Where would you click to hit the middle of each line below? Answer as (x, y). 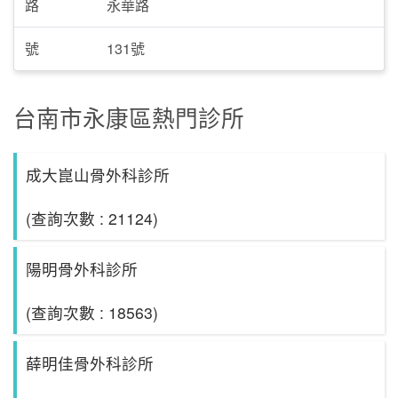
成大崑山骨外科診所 (98, 175)
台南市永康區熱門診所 (129, 118)
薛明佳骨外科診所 (90, 363)
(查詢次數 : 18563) (92, 313)
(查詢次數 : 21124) (92, 219)
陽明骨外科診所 (82, 269)
